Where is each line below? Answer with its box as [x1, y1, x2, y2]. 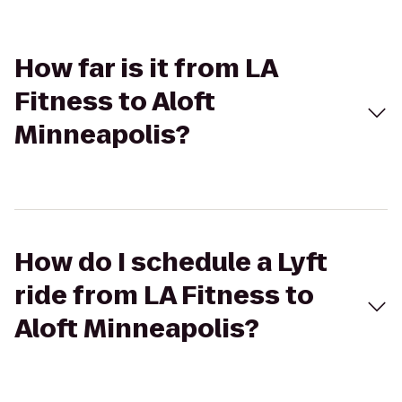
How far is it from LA [14, 51, 277, 86]
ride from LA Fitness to [14, 278, 314, 313]
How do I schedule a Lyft [14, 245, 328, 280]
